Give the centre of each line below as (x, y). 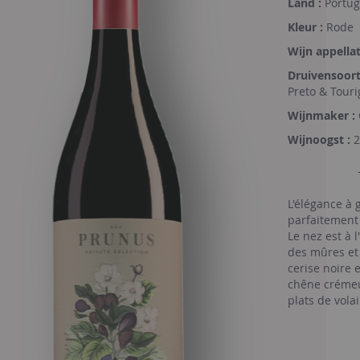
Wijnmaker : (321, 115)
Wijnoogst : (319, 139)
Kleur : (305, 27)
